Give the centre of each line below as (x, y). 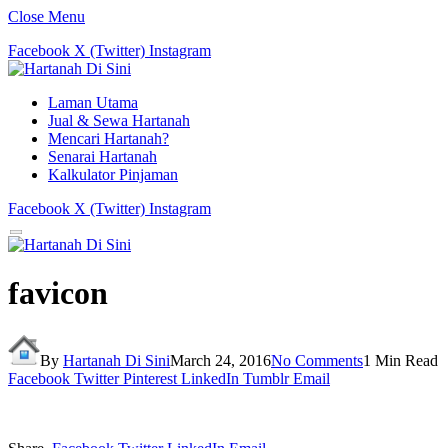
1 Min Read (400, 360)
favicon (58, 293)
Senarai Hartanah (102, 156)
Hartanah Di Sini (116, 360)
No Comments (317, 360)
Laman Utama (93, 102)
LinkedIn (210, 378)
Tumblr (266, 378)
